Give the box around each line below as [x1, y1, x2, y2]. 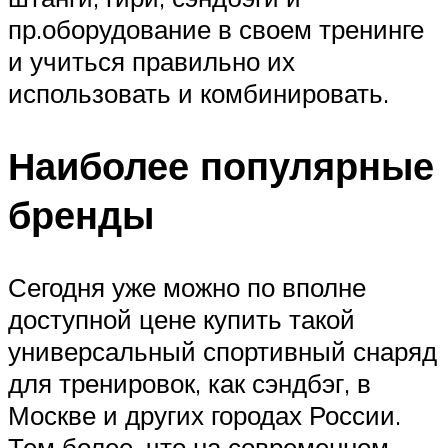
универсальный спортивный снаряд [8, 334, 437, 367]
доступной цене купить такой [8, 302, 355, 335]
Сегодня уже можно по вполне [8, 270, 366, 303]
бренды [8, 189, 154, 239]
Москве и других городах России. [8, 398, 401, 431]
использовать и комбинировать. [8, 77, 389, 110]
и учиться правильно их [8, 45, 295, 78]
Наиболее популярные [8, 140, 434, 190]
